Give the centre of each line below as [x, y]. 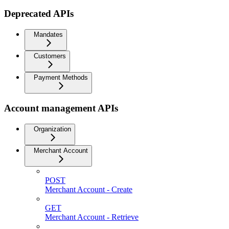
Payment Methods [61, 77]
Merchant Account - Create [89, 189]
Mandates [48, 34]
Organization [52, 129]
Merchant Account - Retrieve [92, 217]
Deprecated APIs [39, 13]
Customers [50, 56]
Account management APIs [61, 108]
